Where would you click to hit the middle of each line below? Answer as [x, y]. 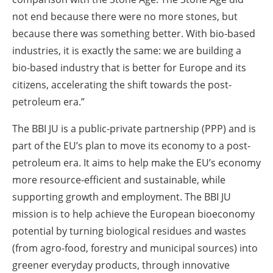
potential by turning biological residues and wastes [129, 231]
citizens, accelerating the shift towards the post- [122, 84]
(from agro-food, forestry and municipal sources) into [135, 248]
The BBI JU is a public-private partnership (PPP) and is [134, 128]
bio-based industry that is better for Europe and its [129, 67]
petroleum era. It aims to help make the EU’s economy [136, 162]
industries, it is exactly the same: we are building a [127, 50]
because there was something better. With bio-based [134, 33]
